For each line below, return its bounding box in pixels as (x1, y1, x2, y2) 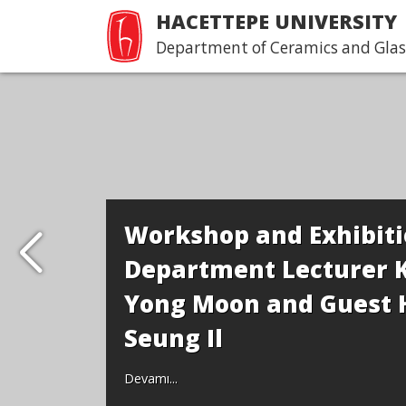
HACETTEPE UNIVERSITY (156, 8, 397, 34)
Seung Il (124, 322, 223, 354)
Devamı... (124, 370, 178, 387)
